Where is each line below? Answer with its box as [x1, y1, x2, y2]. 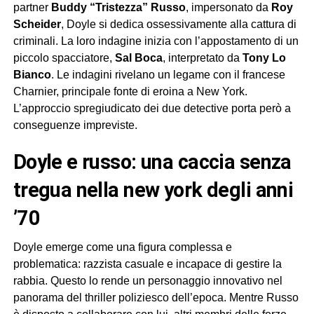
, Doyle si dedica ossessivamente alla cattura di [60, 18, 296, 31]
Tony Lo [242, 52, 286, 64]
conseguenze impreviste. [13, 119, 137, 132]
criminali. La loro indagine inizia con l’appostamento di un [13, 35, 299, 48]
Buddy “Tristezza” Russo [50, 1, 186, 14]
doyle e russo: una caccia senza [13, 150, 27, 175]
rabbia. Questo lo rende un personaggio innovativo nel [13, 275, 282, 287]
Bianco [13, 69, 51, 81]
